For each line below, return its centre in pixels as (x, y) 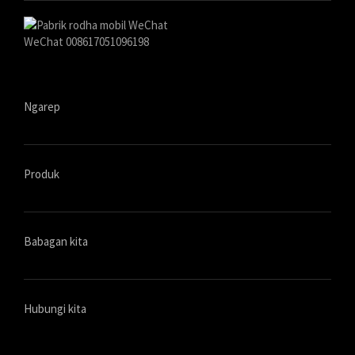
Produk (42, 174)
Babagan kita (56, 242)
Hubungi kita (55, 309)
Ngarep (42, 107)
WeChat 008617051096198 (86, 42)
